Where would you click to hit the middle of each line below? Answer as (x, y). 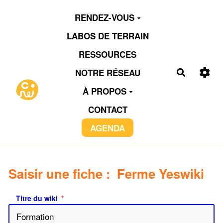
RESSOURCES (108, 54)
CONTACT (108, 109)
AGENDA (108, 128)
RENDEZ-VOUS (104, 17)
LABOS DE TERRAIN (108, 36)
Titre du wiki (37, 198)
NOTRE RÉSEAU (108, 72)
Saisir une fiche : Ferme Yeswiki (106, 173)
